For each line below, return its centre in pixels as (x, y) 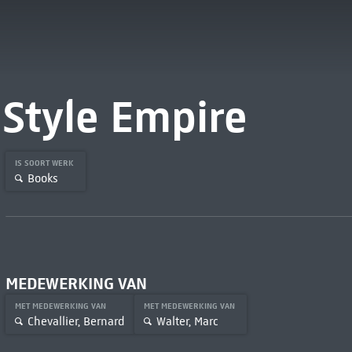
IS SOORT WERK (45, 163)
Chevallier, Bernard (76, 321)
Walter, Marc (187, 321)
